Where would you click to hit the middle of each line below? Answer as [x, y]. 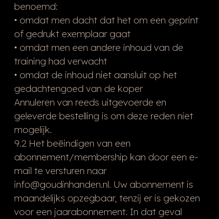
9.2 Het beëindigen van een [72, 143]
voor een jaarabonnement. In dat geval [98, 211]
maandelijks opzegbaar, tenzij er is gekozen [107, 198]
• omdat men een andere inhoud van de [99, 47]
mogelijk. [33, 129]
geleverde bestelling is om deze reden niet [103, 116]
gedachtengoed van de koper [78, 88]
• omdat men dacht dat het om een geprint [106, 20]
